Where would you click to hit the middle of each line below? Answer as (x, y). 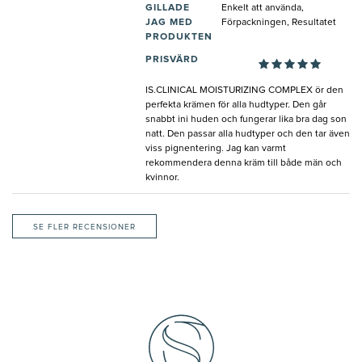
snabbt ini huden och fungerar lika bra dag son (246, 119)
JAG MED (169, 22)
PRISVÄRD (172, 59)
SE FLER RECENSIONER (84, 227)
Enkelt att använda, (262, 8)
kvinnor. (162, 177)
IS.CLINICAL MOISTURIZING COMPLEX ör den (244, 90)
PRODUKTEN (179, 37)
